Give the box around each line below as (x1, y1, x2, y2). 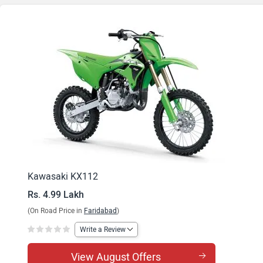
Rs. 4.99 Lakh (28, 189, 84, 200)
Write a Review (80, 225, 126, 234)
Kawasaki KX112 (28, 171, 98, 182)
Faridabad (84, 207, 117, 215)
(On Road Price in (28, 207, 84, 215)
